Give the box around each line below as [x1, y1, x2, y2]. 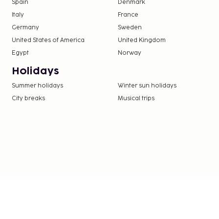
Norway [118, 49, 142, 57]
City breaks [12, 95, 45, 103]
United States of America [12, 37, 85, 44]
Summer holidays [12, 82, 63, 90]
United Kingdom [118, 37, 166, 44]
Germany [12, 24, 39, 32]
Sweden [118, 24, 142, 32]
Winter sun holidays [118, 82, 177, 90]
